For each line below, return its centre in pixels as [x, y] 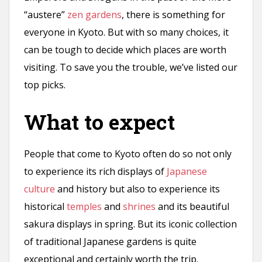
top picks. [47, 85]
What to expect [99, 122]
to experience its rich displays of [95, 171]
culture [39, 189]
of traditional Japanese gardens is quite [110, 241]
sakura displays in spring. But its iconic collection [130, 224]
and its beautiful [194, 206]
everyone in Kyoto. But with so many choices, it [126, 32]
